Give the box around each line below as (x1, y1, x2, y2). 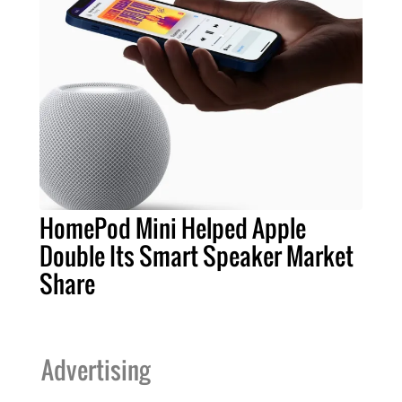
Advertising (41, 351, 150, 388)
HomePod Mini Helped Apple (39, 209, 306, 246)
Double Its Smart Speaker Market (39, 237, 354, 274)
